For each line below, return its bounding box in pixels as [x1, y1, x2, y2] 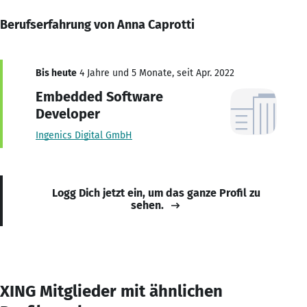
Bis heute [36, 66, 77, 79]
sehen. [131, 198, 164, 212]
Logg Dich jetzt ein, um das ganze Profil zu [52, 186, 260, 199]
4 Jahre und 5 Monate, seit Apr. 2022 [77, 66, 234, 79]
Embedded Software [36, 88, 163, 105]
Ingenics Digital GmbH [36, 129, 132, 141]
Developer [36, 105, 100, 122]
